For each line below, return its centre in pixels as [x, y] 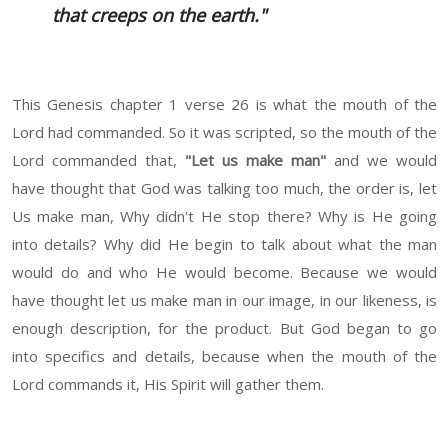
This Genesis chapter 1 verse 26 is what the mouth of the [224, 104]
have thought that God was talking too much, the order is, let [224, 188]
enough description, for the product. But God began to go [224, 328]
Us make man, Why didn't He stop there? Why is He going [224, 216]
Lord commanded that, [98, 160]
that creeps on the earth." [159, 15]
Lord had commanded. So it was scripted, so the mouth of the [224, 132]
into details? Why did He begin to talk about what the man [224, 244]
